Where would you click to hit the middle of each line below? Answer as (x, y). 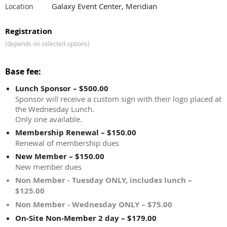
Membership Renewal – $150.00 (76, 132)
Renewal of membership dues (67, 143)
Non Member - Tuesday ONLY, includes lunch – (104, 180)
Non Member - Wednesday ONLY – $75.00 (94, 204)
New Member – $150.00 (60, 156)
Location (19, 6)
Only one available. (49, 119)
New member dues (48, 166)
